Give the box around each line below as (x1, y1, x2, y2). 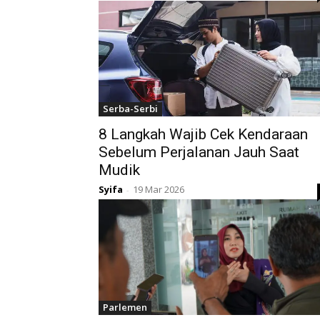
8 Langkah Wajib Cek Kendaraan (99, 126, 308, 144)
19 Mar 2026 (133, 183, 184, 196)
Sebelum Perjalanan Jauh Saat (99, 144, 299, 161)
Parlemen (103, 301, 147, 314)
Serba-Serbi (103, 102, 158, 116)
